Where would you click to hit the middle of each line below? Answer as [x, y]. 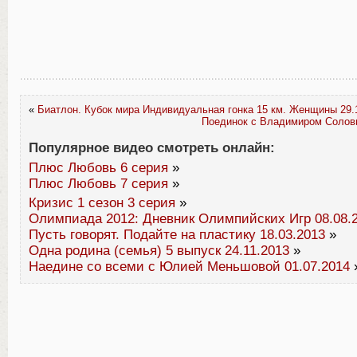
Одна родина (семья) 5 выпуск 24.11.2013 [159, 251]
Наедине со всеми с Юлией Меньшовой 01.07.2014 [189, 267]
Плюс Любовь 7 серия [98, 184]
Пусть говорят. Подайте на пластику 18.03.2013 [177, 235]
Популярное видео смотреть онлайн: [152, 148]
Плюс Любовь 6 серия [98, 168]
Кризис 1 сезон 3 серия [102, 203]
